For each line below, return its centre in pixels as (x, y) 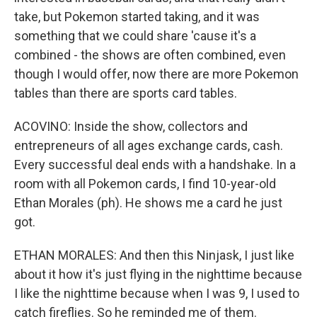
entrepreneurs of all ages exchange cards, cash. (149, 145)
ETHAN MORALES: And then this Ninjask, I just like (154, 255)
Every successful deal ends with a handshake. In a (155, 165)
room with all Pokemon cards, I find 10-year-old (145, 184)
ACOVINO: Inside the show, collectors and (131, 126)
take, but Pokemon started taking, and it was (137, 17)
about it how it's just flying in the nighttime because (158, 274)
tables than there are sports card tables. (126, 93)
